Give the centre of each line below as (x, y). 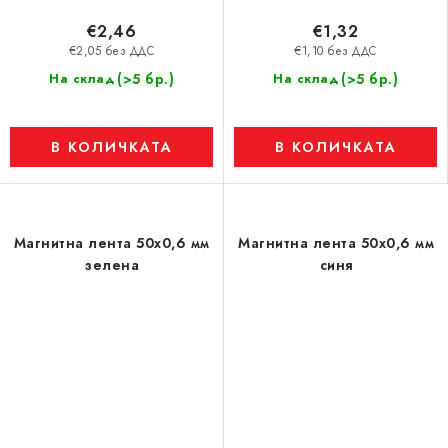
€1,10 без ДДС (335, 51)
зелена (111, 265)
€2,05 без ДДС (111, 51)
